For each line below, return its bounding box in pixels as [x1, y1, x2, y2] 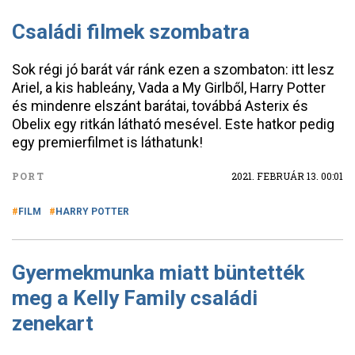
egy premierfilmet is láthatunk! [12, 134, 203, 151]
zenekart [12, 311, 94, 335]
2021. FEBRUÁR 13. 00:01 [231, 170, 343, 182]
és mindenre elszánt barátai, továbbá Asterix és [12, 97, 308, 114]
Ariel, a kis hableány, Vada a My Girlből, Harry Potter [12, 79, 326, 96]
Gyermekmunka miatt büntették [12, 261, 304, 284]
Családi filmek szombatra [12, 20, 250, 44]
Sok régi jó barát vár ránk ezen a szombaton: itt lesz [12, 61, 334, 78]
